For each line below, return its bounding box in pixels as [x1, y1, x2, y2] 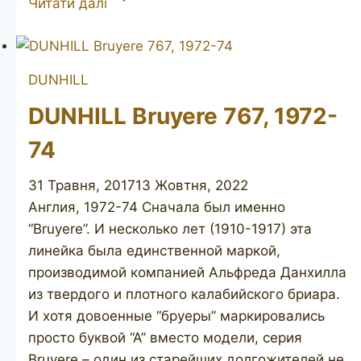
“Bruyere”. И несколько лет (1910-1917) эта [28, 221, 312, 238]
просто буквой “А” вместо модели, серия [28, 330, 302, 346]
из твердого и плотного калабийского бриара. [28, 286, 340, 303]
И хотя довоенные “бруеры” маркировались [28, 308, 325, 325]
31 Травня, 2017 [28, 177, 135, 194]
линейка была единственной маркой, [28, 243, 280, 259]
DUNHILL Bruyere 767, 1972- [28, 102, 338, 131]
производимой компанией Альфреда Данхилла [28, 264, 346, 281]
